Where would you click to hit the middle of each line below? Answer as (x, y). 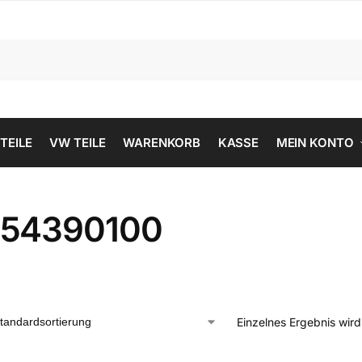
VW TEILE (78, 143)
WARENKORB (162, 143)
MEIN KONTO (315, 143)
